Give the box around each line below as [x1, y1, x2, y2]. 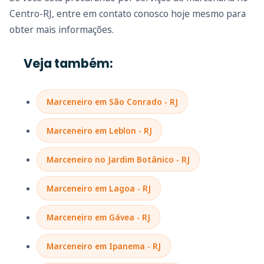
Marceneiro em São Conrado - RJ [47, 95, 178, 107]
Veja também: [24, 54, 113, 72]
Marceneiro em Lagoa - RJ [47, 182, 151, 194]
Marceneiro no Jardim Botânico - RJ [47, 153, 190, 165]
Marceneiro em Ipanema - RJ [47, 240, 161, 252]
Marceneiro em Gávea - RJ [47, 211, 150, 223]
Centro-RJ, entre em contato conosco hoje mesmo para [9, 6, 246, 20]
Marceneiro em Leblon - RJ [47, 124, 152, 136]
